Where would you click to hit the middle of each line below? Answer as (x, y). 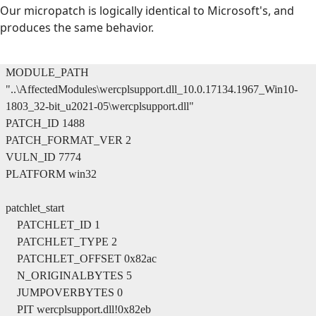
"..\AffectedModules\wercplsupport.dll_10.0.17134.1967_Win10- (152, 89)
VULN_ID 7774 (43, 157)
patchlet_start (35, 207)
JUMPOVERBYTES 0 (64, 292)
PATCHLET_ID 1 (53, 224)
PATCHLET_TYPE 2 (61, 241)
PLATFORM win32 (51, 174)
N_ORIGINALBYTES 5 (69, 275)
